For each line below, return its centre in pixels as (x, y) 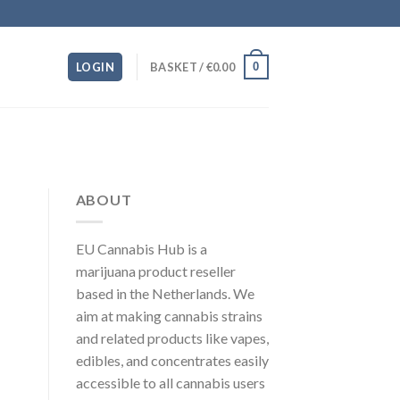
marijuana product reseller (155, 271)
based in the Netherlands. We (165, 293)
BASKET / (178, 67)
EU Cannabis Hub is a (141, 248)
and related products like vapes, (172, 337)
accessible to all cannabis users (170, 382)
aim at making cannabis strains (169, 315)
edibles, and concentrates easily (172, 360)
